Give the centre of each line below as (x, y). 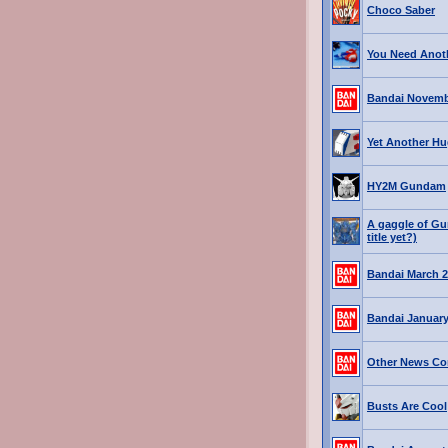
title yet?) (392, 237)
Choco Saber (401, 10)
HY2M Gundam (406, 186)
